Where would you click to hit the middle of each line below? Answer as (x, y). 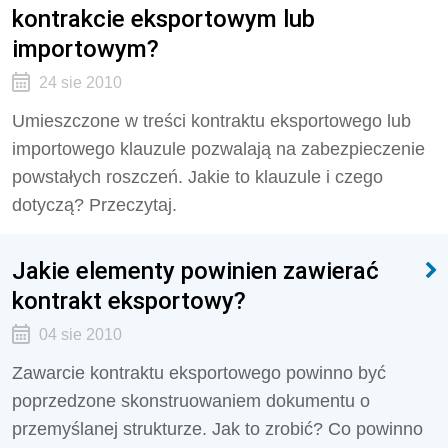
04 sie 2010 (80, 334)
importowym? (85, 48)
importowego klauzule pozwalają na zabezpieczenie (218, 149)
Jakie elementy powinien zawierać (195, 270)
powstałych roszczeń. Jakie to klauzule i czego (197, 177)
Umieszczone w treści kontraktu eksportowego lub (211, 121)
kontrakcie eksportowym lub (163, 18)
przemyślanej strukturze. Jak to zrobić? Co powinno (217, 429)
